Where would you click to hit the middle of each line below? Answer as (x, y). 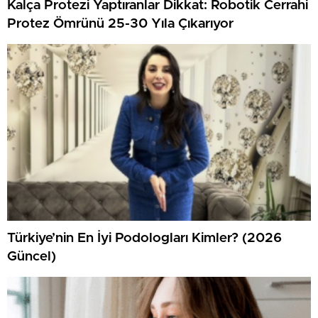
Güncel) (32, 257)
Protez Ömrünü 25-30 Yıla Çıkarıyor (120, 24)
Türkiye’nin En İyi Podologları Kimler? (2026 (144, 238)
